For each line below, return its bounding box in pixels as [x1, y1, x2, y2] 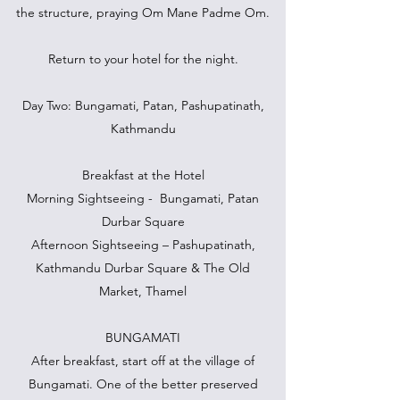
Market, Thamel [99, 283, 187, 299]
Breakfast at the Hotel [81, 167, 204, 183]
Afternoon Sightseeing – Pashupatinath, [30, 237, 255, 253]
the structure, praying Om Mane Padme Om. [16, 4, 270, 21]
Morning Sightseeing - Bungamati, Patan [27, 190, 259, 206]
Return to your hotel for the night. [47, 51, 238, 67]
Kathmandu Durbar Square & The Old [36, 260, 250, 276]
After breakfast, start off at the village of [31, 353, 254, 369]
